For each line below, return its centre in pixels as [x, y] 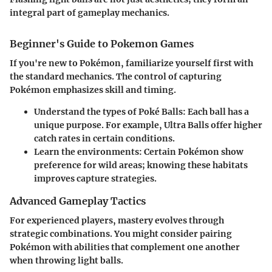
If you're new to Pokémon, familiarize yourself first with [131, 63]
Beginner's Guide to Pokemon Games [102, 44]
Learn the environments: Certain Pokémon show [139, 152]
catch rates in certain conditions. [104, 139]
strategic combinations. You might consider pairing [121, 234]
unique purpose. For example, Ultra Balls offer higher [148, 125]
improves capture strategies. [95, 179]
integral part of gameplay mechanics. [90, 13]
